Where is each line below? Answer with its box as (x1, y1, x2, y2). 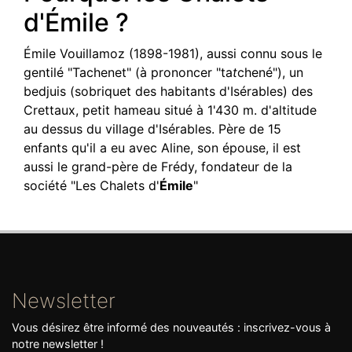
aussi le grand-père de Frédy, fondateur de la (24, 159, 292, 174)
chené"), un (237, 64, 303, 80)
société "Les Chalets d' (24, 178, 159, 193)
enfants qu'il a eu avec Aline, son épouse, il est (24, 140, 301, 156)
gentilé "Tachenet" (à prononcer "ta (24, 64, 233, 80)
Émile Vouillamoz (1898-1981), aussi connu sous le (24, 46, 322, 61)
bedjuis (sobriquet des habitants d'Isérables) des (24, 83, 313, 99)
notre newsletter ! (12, 337, 104, 350)
